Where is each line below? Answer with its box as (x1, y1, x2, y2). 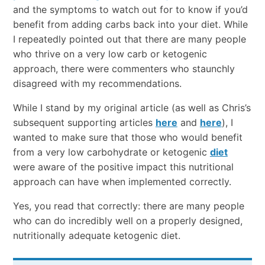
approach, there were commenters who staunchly (12, 62, 235, 75)
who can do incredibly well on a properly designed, (12, 214, 243, 227)
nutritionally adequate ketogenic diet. (12, 229, 180, 241)
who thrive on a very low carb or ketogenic (12, 47, 207, 60)
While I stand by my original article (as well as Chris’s (12, 101, 251, 114)
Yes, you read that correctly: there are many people (12, 199, 244, 212)
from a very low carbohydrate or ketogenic (12, 146, 210, 158)
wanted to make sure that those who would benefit (12, 131, 243, 143)
